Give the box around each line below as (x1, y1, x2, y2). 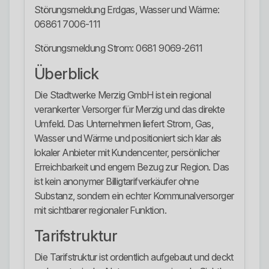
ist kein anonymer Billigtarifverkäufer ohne (34, 175, 199, 188)
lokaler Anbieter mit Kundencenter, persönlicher (34, 147, 220, 159)
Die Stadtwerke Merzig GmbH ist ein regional (34, 89, 211, 101)
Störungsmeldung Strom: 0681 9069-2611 (34, 42, 203, 55)
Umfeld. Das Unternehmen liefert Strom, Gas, (34, 118, 214, 130)
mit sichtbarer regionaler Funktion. (34, 204, 166, 217)
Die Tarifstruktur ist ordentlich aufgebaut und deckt (34, 251, 234, 264)
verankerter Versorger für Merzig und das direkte (34, 103, 225, 116)
